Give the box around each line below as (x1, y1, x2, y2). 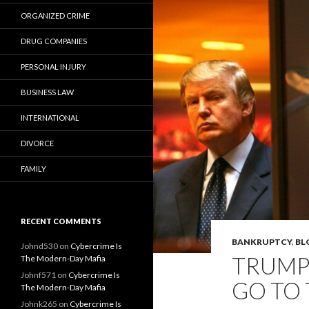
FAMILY (21, 164, 46, 173)
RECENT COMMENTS (21, 217, 101, 226)
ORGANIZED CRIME (21, 11, 90, 20)
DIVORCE (21, 139, 54, 148)
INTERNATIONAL (21, 113, 79, 122)
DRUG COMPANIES (21, 37, 87, 46)
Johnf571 (21, 270, 56, 280)
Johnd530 (21, 241, 58, 251)
